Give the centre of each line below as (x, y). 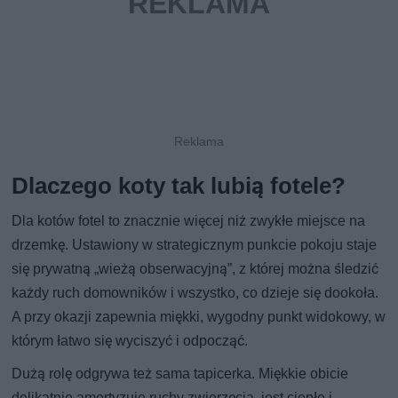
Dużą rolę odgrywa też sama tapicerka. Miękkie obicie (180, 373)
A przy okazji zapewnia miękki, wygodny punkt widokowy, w (199, 316)
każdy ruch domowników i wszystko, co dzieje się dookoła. (195, 292)
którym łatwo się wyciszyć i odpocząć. (130, 340)
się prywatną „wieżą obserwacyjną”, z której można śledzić (195, 268)
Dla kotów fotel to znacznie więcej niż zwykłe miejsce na (189, 220)
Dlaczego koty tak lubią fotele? (179, 185)
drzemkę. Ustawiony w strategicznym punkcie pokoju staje (195, 244)
